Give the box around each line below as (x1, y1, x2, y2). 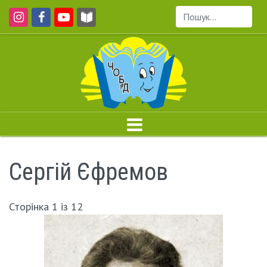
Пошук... (176, 17, 209, 30)
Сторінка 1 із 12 (9, 200, 83, 213)
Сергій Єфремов (9, 158, 168, 186)
